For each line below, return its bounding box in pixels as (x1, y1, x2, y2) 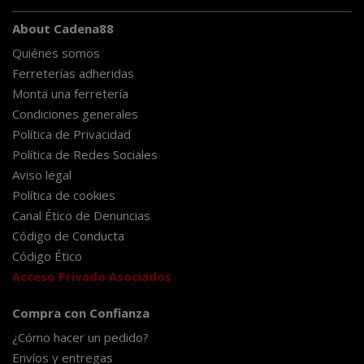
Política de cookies (12, 186, 115, 203)
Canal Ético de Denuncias (12, 206, 150, 223)
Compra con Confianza (12, 304, 149, 321)
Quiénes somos (12, 44, 100, 61)
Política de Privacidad (12, 125, 131, 142)
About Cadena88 (12, 19, 114, 37)
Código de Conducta (12, 227, 124, 244)
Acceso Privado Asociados (12, 267, 171, 284)
